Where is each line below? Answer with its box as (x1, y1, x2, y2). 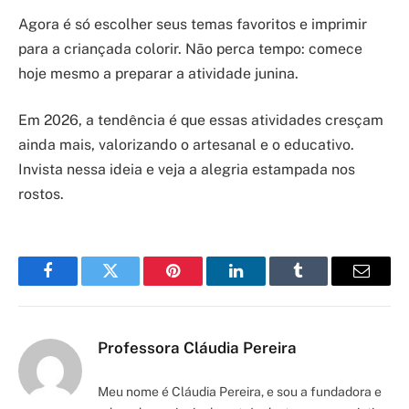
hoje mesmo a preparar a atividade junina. (18, 64, 299, 82)
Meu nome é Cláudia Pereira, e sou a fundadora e (98, 384, 382, 400)
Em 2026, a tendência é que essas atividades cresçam (18, 111, 383, 130)
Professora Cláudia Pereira (98, 339, 297, 358)
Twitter (109, 276, 157, 293)
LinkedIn (234, 276, 295, 293)
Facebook (46, 276, 110, 293)
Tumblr (297, 276, 346, 293)
